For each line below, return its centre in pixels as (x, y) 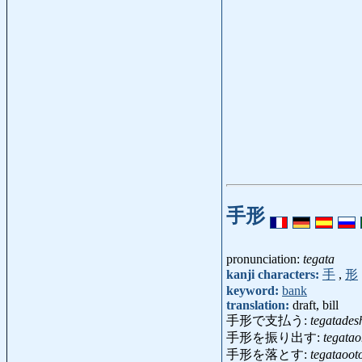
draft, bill (316, 305)
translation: (259, 305)
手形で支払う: (268, 321)
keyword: (254, 291)
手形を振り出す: (275, 338)
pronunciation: (265, 259)
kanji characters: (274, 275)
